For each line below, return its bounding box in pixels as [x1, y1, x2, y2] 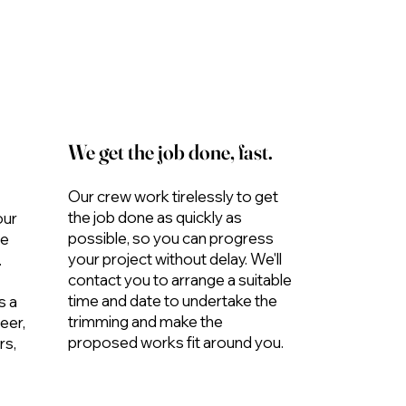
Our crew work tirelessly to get [68, 187, 279, 207]
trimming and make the [68, 312, 224, 332]
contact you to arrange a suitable [68, 270, 293, 290]
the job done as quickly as [68, 208, 243, 227]
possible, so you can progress [68, 228, 275, 248]
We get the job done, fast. [68, 138, 274, 165]
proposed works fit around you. [68, 333, 287, 353]
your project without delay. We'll [68, 249, 283, 269]
